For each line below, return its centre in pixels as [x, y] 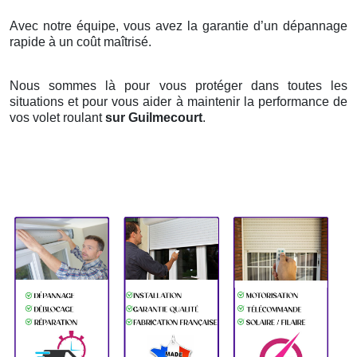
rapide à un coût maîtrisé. [80, 42]
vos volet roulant [57, 118]
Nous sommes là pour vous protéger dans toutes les [178, 86]
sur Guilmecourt [154, 118]
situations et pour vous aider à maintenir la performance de [178, 102]
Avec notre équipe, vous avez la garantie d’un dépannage [178, 26]
